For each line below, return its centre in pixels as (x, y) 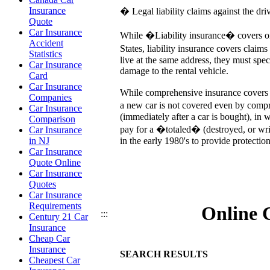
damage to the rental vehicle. (174, 71)
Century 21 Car (58, 217)
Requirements (55, 206)
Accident (46, 43)
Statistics (46, 54)
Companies (50, 97)
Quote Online (55, 162)
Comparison (52, 119)
